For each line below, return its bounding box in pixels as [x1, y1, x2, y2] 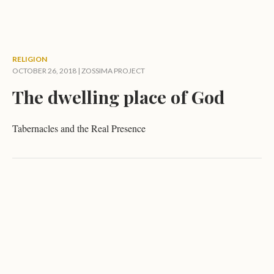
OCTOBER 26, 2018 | [12, 66, 81, 75]
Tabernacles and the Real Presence [12, 122, 146, 135]
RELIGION [12, 54, 47, 64]
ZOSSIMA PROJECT [81, 66, 145, 75]
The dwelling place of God [12, 85, 224, 108]
